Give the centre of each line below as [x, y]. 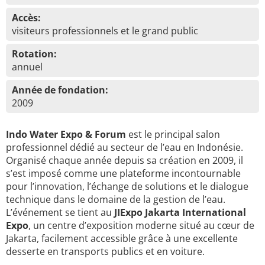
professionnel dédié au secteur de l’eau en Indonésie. [125, 147]
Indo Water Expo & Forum [66, 134]
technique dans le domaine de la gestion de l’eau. [116, 199]
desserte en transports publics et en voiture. [105, 251]
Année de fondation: [60, 90]
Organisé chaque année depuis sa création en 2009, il [125, 160]
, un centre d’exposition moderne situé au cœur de [141, 225]
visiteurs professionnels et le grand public [105, 31]
